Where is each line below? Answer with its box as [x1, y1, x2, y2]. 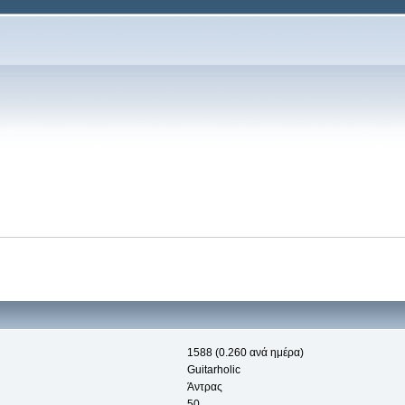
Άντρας [186, 381, 222, 394]
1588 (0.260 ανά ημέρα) [186, 346, 304, 360]
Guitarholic [186, 363, 240, 377]
